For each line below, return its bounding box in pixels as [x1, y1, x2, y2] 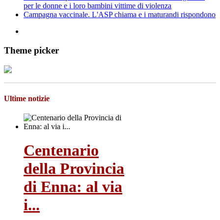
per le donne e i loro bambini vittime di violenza [24, 1, 171, 10]
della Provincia [24, 160, 124, 178]
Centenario [24, 141, 99, 160]
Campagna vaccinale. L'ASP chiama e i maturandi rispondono [24, 10, 216, 19]
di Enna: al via [24, 178, 122, 196]
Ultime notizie [4, 94, 50, 103]
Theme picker [4, 45, 59, 56]
